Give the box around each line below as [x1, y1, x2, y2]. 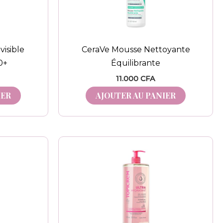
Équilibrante [111, 58, 160, 68]
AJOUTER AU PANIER [96, 90, 176, 101]
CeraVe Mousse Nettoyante [81, 45, 190, 54]
